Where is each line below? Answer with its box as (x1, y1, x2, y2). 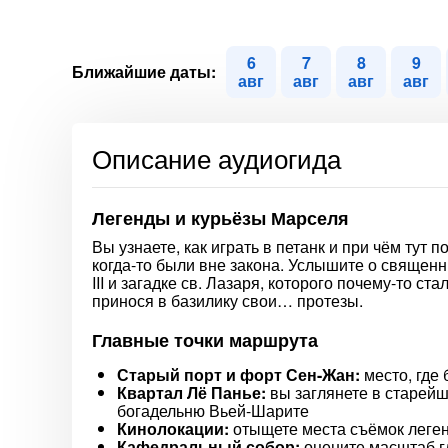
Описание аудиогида (92, 139, 341, 176)
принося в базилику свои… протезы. (92, 289, 363, 312)
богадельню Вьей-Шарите (117, 399, 309, 422)
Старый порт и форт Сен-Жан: (117, 363, 360, 386)
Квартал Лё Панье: (117, 381, 266, 404)
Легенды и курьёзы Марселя (92, 205, 349, 231)
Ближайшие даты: (72, 60, 216, 83)
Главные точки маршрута (92, 327, 318, 353)
